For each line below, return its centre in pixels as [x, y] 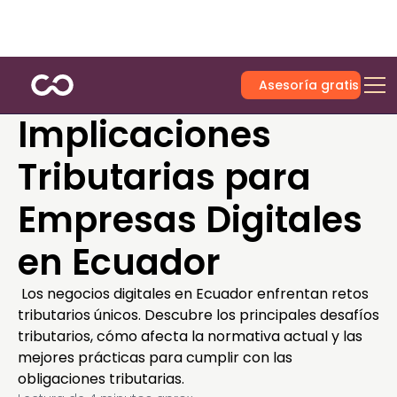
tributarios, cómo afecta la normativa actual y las [190, 336]
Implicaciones [144, 135]
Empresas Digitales [190, 220]
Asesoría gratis [309, 85]
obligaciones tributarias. [101, 379]
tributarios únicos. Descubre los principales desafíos [198, 315]
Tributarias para [164, 177]
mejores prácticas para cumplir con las [155, 358]
